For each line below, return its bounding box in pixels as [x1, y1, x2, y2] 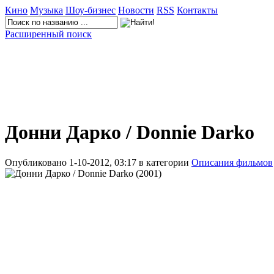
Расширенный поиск [5, 29, 92, 39]
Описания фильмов [191, 157, 273, 168]
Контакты [177, 5, 218, 15]
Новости [118, 5, 154, 15]
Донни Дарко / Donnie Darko [5, 121, 254, 144]
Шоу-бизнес [65, 5, 116, 15]
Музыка [30, 5, 63, 15]
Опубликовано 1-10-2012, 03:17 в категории [5, 157, 191, 168]
